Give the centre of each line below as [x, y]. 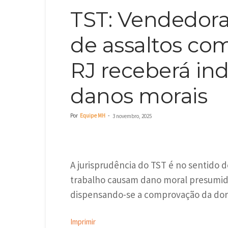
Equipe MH [93, 116]
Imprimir [83, 222]
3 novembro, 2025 [132, 116]
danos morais [139, 96]
